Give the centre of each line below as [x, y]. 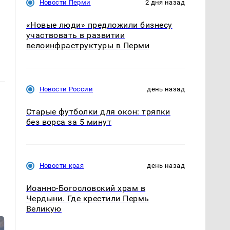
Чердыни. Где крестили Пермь [88, 198]
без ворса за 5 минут [69, 122]
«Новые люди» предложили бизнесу [99, 25]
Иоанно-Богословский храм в [86, 188]
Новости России [66, 89]
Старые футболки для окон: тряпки [98, 111]
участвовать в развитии [75, 35]
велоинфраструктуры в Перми [88, 45]
